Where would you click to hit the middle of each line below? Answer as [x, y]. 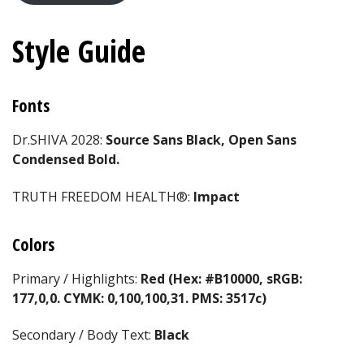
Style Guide [79, 51]
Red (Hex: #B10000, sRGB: [221, 278]
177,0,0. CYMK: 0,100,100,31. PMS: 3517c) [139, 298]
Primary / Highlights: [76, 278]
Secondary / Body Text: [83, 335]
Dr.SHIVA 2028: [59, 140]
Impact [217, 196]
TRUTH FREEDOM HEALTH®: [103, 196]
